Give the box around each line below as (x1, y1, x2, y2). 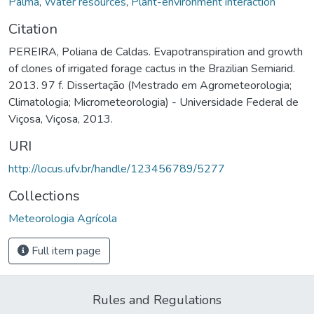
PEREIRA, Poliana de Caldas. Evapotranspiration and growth (8, 43, 303, 60)
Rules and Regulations (93, 291, 221, 308)
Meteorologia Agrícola (8, 210, 117, 226)
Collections (8, 186, 80, 205)
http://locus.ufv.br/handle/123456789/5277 (8, 161, 225, 177)
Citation (8, 19, 57, 39)
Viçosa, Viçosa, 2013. (8, 111, 113, 127)
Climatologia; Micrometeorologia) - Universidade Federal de (8, 94, 299, 110)
